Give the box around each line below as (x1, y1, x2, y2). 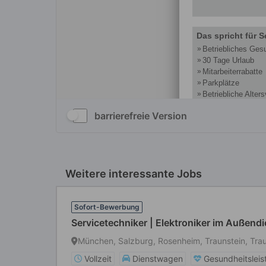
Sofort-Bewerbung (74, 202, 140, 211)
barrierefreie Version (94, 110, 187, 122)
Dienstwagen (132, 254, 183, 264)
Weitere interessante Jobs (65, 167, 202, 180)
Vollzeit (84, 254, 112, 264)
